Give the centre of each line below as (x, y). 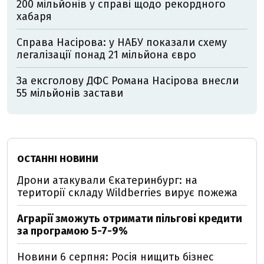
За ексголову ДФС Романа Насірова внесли (128, 81)
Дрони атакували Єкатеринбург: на (107, 180)
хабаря (37, 16)
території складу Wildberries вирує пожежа (127, 193)
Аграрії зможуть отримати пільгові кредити (130, 219)
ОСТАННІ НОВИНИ (58, 159)
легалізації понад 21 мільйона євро (106, 55)
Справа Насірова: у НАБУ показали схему (122, 42)
